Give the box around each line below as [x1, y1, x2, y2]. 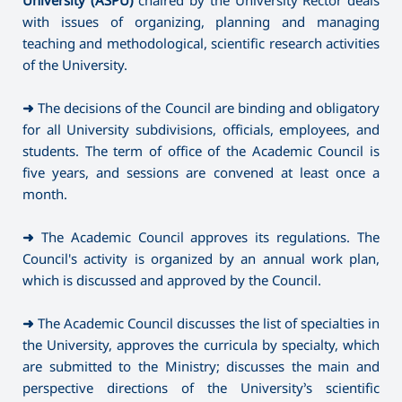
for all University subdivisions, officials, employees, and [22, 119, 380, 138]
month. [22, 184, 67, 203]
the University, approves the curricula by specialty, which [22, 335, 380, 354]
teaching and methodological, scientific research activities [22, 33, 380, 52]
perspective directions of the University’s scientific [22, 378, 380, 397]
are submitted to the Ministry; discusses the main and [22, 356, 380, 375]
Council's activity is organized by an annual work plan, [22, 249, 380, 267]
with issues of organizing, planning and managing [22, 12, 380, 31]
